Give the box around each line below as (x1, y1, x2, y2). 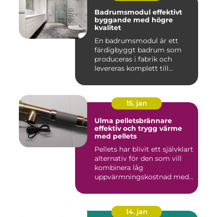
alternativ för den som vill (94, 154, 182, 163)
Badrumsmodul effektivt (94, 8, 153, 17)
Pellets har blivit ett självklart (94, 145, 193, 154)
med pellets (94, 132, 137, 141)
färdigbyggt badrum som (94, 46, 182, 55)
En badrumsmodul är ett (94, 36, 178, 46)
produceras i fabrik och (94, 55, 172, 64)
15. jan (126, 99, 147, 108)
